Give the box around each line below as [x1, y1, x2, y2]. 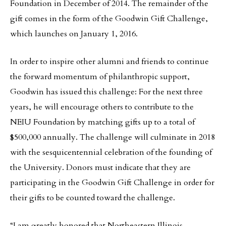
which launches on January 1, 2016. [10, 28, 138, 39]
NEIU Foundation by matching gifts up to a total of [10, 117, 195, 128]
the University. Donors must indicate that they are [10, 162, 191, 173]
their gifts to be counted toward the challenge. [10, 192, 175, 203]
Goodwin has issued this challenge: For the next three [10, 86, 203, 97]
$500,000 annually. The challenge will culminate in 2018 [10, 132, 215, 143]
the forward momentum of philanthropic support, [10, 71, 190, 82]
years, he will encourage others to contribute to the [10, 101, 194, 112]
